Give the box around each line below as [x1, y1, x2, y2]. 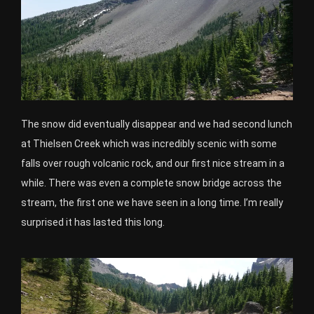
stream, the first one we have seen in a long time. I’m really [21, 197, 283, 209]
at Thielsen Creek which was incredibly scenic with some [21, 138, 277, 150]
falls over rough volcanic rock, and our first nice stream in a [21, 158, 285, 170]
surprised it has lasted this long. [21, 217, 165, 228]
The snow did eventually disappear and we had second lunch [21, 118, 292, 130]
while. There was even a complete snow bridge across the [21, 177, 282, 189]
